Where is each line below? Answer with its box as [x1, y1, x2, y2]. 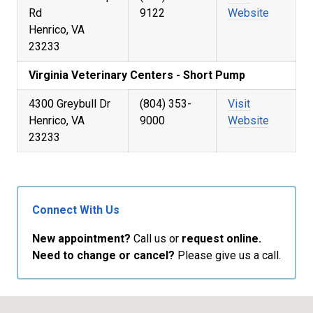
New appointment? [32, 232, 131, 245]
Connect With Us [32, 203, 119, 217]
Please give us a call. [175, 249, 281, 262]
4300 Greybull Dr [29, 97, 110, 110]
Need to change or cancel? [32, 249, 175, 262]
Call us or [131, 232, 182, 245]
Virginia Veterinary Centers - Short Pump [29, 68, 245, 82]
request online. [182, 232, 261, 245]
